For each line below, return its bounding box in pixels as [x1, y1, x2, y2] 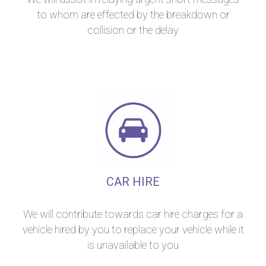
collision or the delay [87, 24, 179, 36]
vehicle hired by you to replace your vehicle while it [22, 223, 244, 236]
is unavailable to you [87, 239, 179, 251]
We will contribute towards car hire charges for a [23, 208, 243, 220]
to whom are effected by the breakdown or [36, 8, 230, 21]
